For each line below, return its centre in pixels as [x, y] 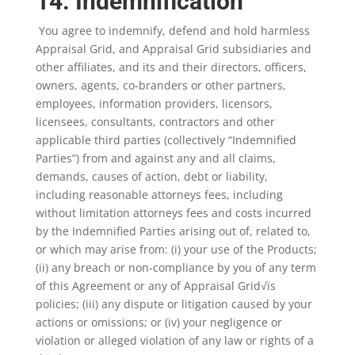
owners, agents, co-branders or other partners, [160, 85]
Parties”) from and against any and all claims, [155, 158]
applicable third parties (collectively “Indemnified [166, 140]
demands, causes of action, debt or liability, [151, 176]
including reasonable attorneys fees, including [159, 195]
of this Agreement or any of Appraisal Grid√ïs [155, 286]
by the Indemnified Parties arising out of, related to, [173, 231]
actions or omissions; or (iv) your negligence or [158, 322]
